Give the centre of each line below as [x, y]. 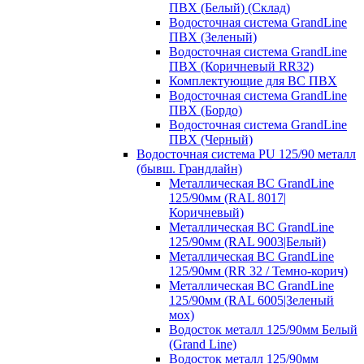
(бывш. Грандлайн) [189, 168]
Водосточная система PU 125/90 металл [246, 154]
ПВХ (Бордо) [206, 110]
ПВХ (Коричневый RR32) [241, 66]
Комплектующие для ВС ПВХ [253, 80]
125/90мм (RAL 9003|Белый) [247, 241]
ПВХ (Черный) [211, 139]
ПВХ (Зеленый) [213, 37]
